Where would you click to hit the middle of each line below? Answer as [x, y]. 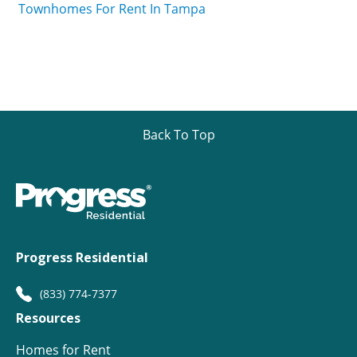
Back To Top [178, 135]
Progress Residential [82, 258]
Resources [48, 318]
